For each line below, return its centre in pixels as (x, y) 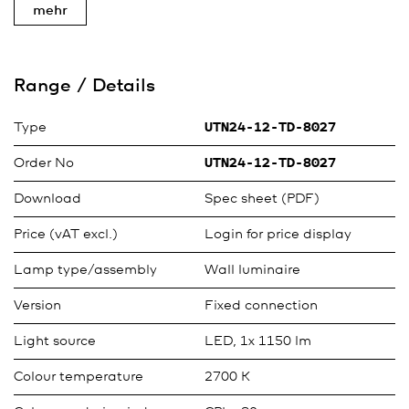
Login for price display (278, 235)
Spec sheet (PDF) (262, 199)
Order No (44, 163)
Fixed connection (261, 306)
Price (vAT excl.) (66, 235)
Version (37, 306)
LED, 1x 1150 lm (258, 341)
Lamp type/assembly (85, 270)
